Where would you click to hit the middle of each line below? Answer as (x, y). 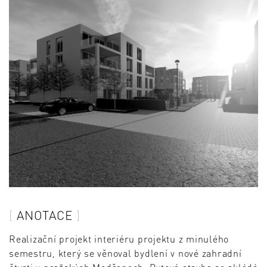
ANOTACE (44, 215)
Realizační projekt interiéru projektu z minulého (119, 239)
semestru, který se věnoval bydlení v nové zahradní (125, 253)
